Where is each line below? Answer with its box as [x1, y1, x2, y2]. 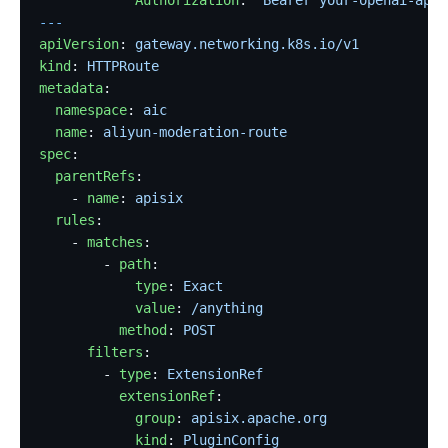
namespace [39, 101, 128, 118]
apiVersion [39, 35, 120, 52]
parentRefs [39, 167, 136, 184]
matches [87, 233, 144, 250]
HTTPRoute [87, 57, 160, 74]
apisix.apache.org [191, 409, 328, 426]
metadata [39, 79, 104, 96]
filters [39, 343, 144, 360]
